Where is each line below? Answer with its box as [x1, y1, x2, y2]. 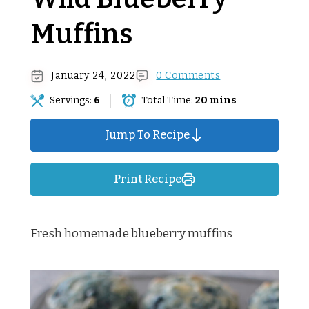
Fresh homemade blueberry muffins [30, 226, 233, 241]
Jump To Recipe [106, 128, 190, 141]
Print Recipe [114, 172, 181, 186]
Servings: [50, 94, 94, 106]
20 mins [195, 94, 237, 106]
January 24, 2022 [51, 69, 136, 81]
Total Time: [141, 94, 195, 106]
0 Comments [156, 69, 221, 81]
